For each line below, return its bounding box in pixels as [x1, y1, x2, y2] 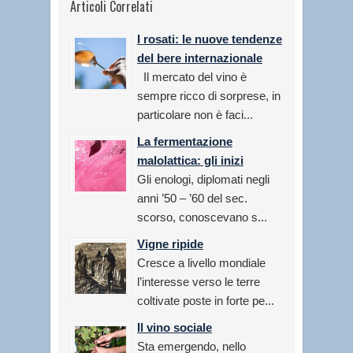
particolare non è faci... [137, 107, 253, 121]
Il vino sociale [137, 320, 212, 334]
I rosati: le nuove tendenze [137, 32, 282, 46]
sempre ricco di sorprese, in [137, 88, 281, 102]
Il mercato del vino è [137, 69, 247, 84]
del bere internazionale [137, 50, 262, 65]
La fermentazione [137, 134, 232, 148]
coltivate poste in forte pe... [137, 293, 274, 307]
